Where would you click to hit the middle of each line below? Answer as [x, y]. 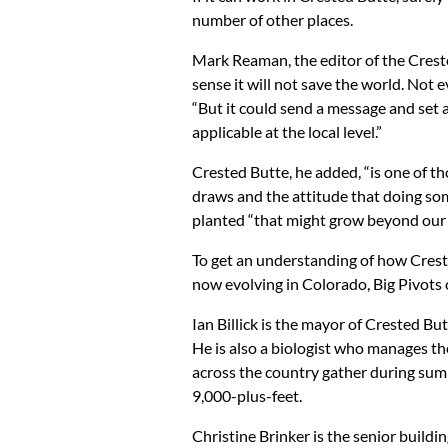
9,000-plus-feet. [247, 395]
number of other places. [272, 19]
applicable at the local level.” [287, 131]
